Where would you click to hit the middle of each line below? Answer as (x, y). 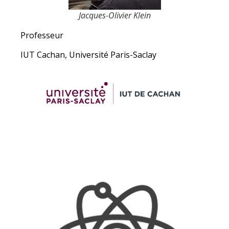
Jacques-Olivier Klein (114, 15)
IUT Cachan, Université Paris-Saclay (88, 55)
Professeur (42, 35)
